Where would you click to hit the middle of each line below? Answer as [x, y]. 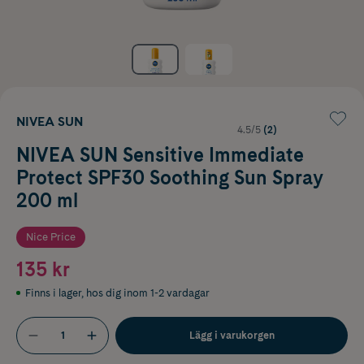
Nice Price [51, 236]
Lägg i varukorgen [232, 335]
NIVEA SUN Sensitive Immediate [160, 154]
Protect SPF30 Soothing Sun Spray [170, 177]
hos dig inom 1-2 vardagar [148, 292]
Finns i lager [53, 292]
